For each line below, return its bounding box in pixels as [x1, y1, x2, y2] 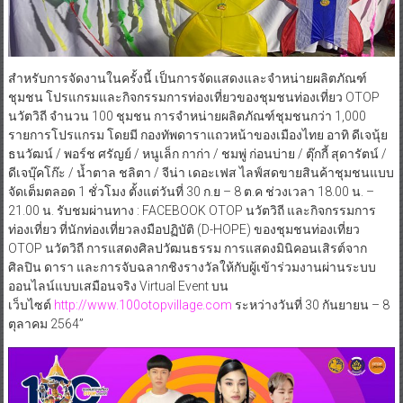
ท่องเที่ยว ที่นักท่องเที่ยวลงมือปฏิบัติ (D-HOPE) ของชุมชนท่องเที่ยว [7, 221, 360, 237]
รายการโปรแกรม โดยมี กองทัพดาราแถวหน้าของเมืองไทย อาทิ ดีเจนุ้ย [7, 127, 388, 142]
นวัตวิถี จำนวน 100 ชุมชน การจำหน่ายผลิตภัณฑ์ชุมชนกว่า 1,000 [7, 108, 366, 123]
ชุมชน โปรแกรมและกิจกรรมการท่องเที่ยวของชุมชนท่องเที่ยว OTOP [7, 89, 380, 104]
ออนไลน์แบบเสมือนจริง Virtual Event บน [7, 278, 228, 293]
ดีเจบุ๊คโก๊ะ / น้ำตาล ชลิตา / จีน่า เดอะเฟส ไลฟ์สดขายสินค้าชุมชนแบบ [7, 165, 394, 180]
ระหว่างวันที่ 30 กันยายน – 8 [231, 297, 390, 312]
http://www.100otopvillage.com [53, 297, 232, 312]
